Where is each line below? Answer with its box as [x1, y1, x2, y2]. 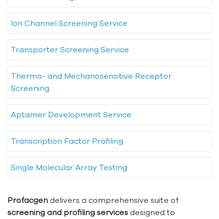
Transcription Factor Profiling [11, 136, 123, 146]
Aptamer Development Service [11, 110, 131, 119]
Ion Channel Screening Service [11, 19, 128, 28]
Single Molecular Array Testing [11, 163, 127, 172]
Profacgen [7, 196, 48, 205]
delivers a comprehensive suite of [48, 196, 178, 205]
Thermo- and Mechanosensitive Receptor [11, 71, 172, 81]
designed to [128, 208, 175, 217]
